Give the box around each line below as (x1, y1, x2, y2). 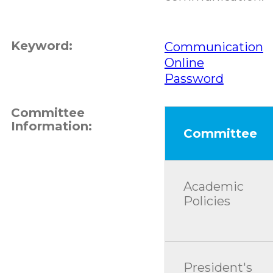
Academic (183, 179, 244, 194)
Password (164, 71, 224, 86)
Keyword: (10, 38, 73, 53)
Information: (10, 118, 92, 133)
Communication (164, 39, 263, 54)
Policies (183, 193, 230, 208)
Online (164, 55, 204, 70)
